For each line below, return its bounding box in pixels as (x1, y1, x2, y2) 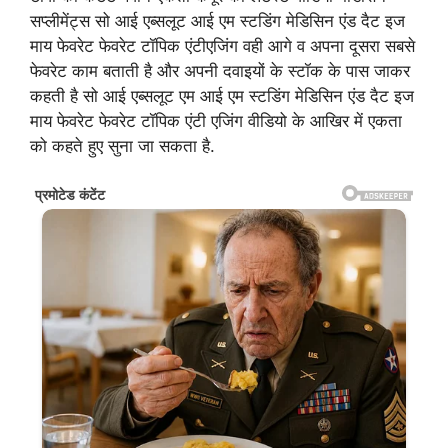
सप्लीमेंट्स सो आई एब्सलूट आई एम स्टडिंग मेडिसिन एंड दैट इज (30, 11, 405, 32)
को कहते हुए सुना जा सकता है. (30, 136, 215, 157)
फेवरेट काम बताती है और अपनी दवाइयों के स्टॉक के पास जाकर (30, 61, 410, 82)
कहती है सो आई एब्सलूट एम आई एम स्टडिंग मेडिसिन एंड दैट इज (30, 86, 414, 107)
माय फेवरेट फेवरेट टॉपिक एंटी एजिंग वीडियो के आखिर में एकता (30, 111, 402, 132)
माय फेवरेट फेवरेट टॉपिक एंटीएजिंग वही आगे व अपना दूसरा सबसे (30, 36, 415, 57)
